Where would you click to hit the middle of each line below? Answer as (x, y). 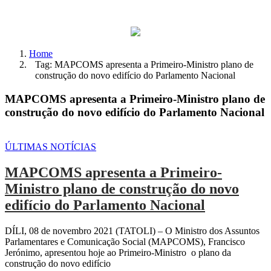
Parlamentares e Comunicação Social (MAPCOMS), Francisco (125, 241)
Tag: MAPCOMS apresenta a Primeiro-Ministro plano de (144, 65)
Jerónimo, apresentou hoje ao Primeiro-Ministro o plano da (118, 252)
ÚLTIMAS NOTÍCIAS (51, 146)
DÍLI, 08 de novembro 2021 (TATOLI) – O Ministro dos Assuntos (132, 230)
